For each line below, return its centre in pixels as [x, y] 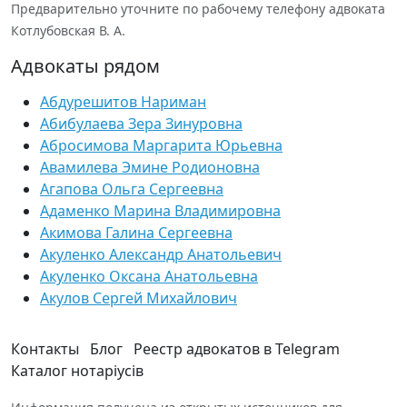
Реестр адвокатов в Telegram [237, 349]
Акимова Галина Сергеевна [136, 233]
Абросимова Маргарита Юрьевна [161, 145]
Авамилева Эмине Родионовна [150, 167]
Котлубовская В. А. [68, 30]
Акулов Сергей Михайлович [139, 298]
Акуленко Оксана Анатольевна [149, 276]
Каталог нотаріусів [77, 371]
